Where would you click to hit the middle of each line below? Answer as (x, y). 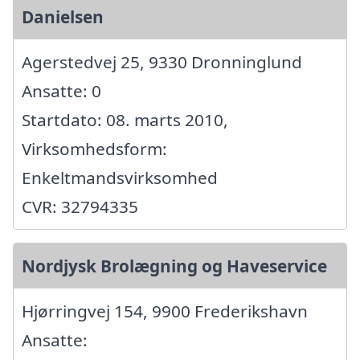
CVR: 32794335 (80, 206)
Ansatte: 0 (61, 90)
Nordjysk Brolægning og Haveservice (174, 266)
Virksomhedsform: (94, 148)
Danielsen (63, 16)
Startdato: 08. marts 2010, (125, 119)
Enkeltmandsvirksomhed (120, 177)
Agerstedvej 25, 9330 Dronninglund (162, 61)
